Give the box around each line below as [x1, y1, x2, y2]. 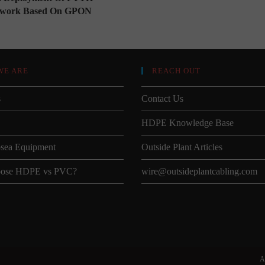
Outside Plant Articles [141, 141, 222, 152]
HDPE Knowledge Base [141, 117, 234, 128]
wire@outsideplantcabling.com [141, 166, 257, 176]
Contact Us [141, 93, 183, 104]
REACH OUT [152, 66, 201, 75]
